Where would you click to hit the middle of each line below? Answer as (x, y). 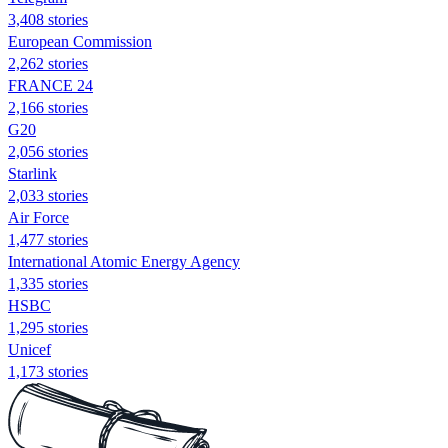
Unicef (29, 349)
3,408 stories (48, 19)
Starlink (32, 173)
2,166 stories (48, 107)
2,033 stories (48, 195)
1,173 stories (48, 371)
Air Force (38, 217)
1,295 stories (48, 327)
